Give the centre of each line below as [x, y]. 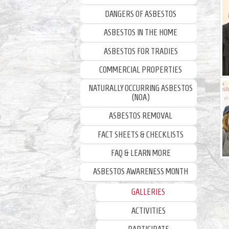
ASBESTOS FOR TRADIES [141, 51]
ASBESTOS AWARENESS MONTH [141, 171]
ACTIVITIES [148, 211]
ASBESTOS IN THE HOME [141, 33]
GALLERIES [148, 192]
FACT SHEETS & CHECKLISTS [141, 134]
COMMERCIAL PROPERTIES [141, 70]
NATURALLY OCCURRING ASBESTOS [141, 88]
